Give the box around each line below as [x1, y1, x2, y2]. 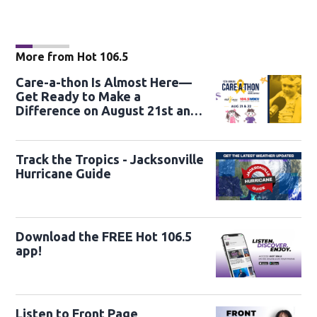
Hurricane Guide [16, 166, 112, 180]
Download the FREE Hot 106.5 [16, 229, 192, 243]
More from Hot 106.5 [16, 50, 129, 63]
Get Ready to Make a [16, 88, 142, 103]
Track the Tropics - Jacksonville [16, 151, 204, 166]
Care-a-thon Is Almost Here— [16, 74, 192, 89]
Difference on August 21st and [16, 103, 199, 117]
